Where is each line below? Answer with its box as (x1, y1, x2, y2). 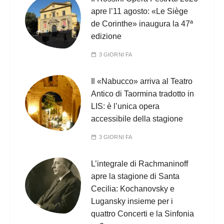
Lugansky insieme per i (91, 196, 173, 205)
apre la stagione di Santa (91, 171, 180, 180)
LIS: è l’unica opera (91, 101, 160, 110)
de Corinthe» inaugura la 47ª (91, 19, 193, 28)
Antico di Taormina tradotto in (91, 89, 194, 98)
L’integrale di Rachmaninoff (91, 159, 188, 168)
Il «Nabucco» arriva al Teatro (91, 76, 193, 85)
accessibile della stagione (91, 114, 183, 123)
